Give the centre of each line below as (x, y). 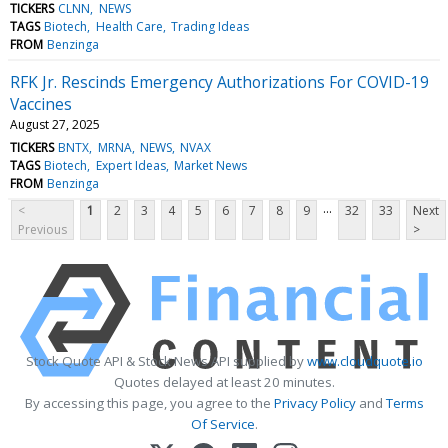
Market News (210, 165)
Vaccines (41, 103)
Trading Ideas (209, 26)
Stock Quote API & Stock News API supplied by (166, 360)
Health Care (129, 26)
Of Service (222, 423)
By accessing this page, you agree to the (149, 402)
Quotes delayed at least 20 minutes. (224, 381)
